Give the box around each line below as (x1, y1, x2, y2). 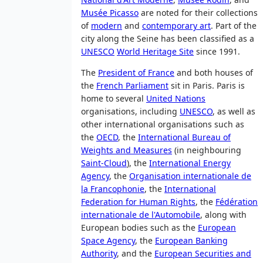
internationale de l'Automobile (81, 209, 200, 221)
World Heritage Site (117, 46, 194, 58)
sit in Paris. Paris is (168, 80, 245, 92)
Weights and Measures (81, 144, 172, 156)
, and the (117, 248, 154, 259)
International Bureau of (138, 131, 231, 143)
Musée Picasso (81, 7, 139, 19)
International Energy (149, 157, 231, 169)
